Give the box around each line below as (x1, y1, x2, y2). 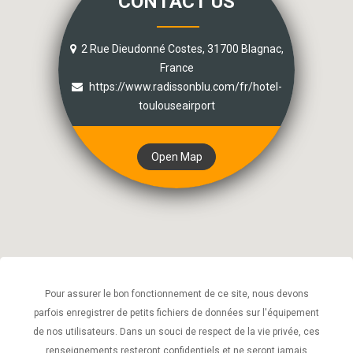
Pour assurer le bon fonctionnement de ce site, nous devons (44, 288, 309, 299)
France (159, 61, 194, 74)
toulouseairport (138, 98, 215, 112)
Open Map (150, 150, 203, 164)
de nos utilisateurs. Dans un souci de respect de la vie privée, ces (33, 326, 320, 337)
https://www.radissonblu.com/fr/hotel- (86, 80, 282, 93)
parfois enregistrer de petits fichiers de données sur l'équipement (34, 307, 319, 318)
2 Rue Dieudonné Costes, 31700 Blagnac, (78, 42, 284, 55)
